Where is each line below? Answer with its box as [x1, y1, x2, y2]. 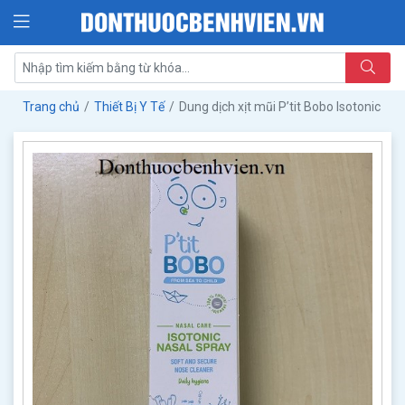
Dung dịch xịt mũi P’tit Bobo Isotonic [179, 99, 381, 114]
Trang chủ [23, 99, 80, 114]
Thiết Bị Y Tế [94, 99, 165, 114]
